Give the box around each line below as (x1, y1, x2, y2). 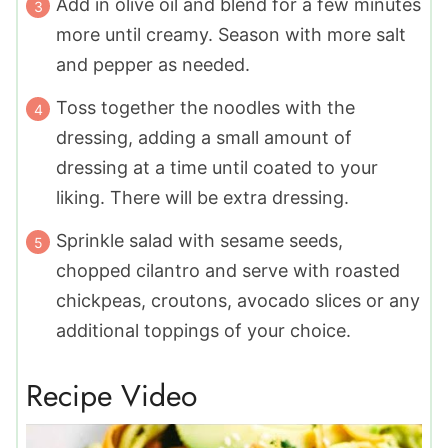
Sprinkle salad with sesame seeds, (56, 230, 343, 252)
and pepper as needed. (56, 54, 250, 76)
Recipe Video (26, 374, 197, 418)
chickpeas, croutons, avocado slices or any (56, 290, 420, 312)
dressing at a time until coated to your (56, 157, 378, 179)
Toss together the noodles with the (56, 97, 355, 119)
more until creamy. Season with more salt (56, 24, 406, 46)
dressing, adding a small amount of (56, 127, 352, 149)
